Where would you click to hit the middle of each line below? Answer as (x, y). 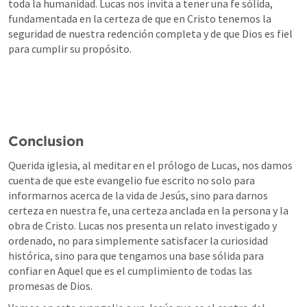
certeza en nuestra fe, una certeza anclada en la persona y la (148, 210)
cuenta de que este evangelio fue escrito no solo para (132, 180)
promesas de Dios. (50, 286)
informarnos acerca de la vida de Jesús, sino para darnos (138, 195)
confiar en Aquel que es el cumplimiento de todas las (130, 271)
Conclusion (46, 141)
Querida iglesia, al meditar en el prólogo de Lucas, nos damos (150, 165)
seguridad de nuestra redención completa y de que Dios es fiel (150, 34)
